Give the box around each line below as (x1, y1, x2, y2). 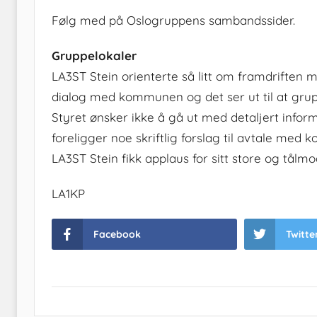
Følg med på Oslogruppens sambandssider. (52, 12, 295, 28)
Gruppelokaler (52, 47, 137, 63)
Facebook (93, 228, 141, 241)
